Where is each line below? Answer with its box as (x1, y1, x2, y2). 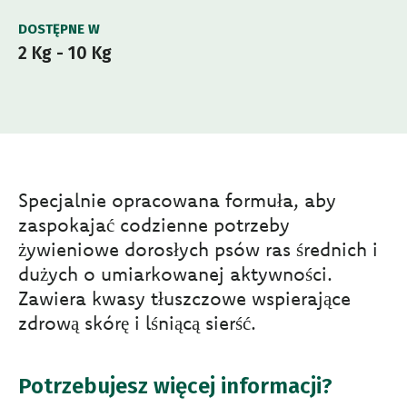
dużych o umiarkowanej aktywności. (18, 262, 333, 286)
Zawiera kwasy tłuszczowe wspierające (18, 286, 351, 311)
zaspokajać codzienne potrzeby (18, 213, 290, 237)
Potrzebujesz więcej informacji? (18, 373, 333, 400)
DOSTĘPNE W (18, 21, 100, 38)
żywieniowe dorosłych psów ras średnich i (18, 237, 378, 262)
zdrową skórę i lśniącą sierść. (18, 311, 256, 335)
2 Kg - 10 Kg (18, 43, 112, 65)
